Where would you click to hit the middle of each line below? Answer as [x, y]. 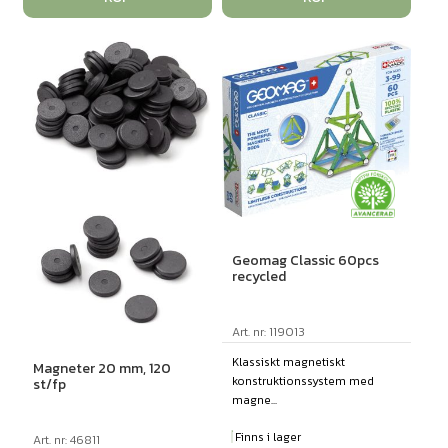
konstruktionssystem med [302, 381]
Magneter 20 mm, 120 [101, 368]
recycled [258, 277]
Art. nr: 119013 [268, 332]
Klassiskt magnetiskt [288, 362]
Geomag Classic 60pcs [305, 261]
